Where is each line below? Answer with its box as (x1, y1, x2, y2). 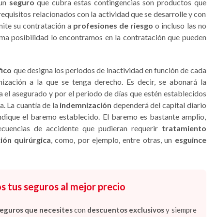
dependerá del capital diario (111, 100, 206, 109)
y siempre (164, 205, 197, 214)
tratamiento (161, 124, 206, 133)
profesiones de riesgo (73, 21, 154, 30)
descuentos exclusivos (87, 205, 165, 214)
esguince (174, 135, 206, 144)
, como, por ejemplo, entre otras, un (50, 135, 175, 144)
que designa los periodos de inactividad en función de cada (12, 65, 206, 75)
